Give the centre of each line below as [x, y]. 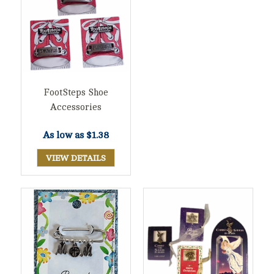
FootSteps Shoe [76, 93]
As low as [65, 135]
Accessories [76, 108]
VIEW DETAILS [76, 158]
